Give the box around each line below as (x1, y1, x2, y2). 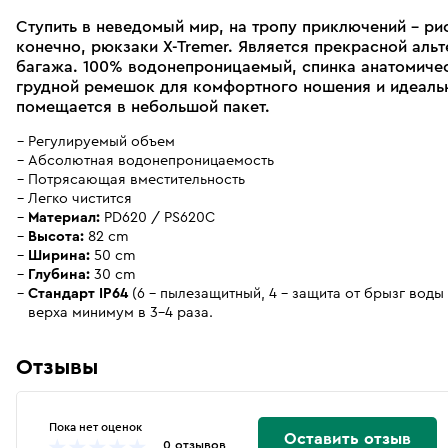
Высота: (28, 228, 84, 244)
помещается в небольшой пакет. (16, 99, 270, 116)
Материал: (28, 209, 100, 225)
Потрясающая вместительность (28, 171, 245, 187)
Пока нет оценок (49, 421, 142, 433)
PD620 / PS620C (100, 209, 215, 225)
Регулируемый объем (28, 133, 175, 149)
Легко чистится (28, 190, 132, 206)
